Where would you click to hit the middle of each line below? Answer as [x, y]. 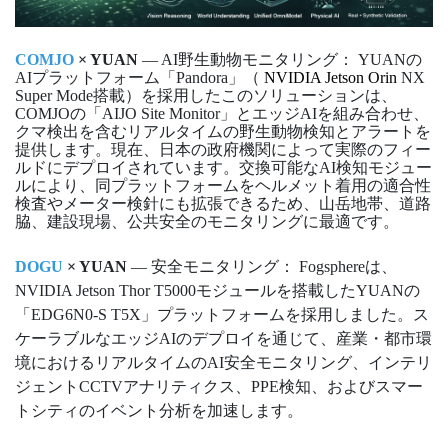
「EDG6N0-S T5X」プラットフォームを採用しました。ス [222, 315]
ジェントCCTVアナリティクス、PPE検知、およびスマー [219, 387]
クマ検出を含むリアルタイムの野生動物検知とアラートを [223, 132]
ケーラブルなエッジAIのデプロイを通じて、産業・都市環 [223, 339]
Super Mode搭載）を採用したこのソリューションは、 [206, 96]
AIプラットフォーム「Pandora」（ [139, 78]
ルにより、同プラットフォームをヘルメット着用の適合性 [223, 186]
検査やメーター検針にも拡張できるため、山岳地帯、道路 [223, 204]
